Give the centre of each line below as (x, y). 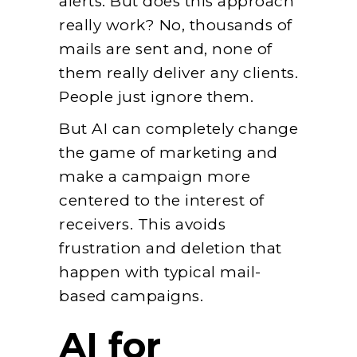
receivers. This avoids (142, 224)
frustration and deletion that (171, 248)
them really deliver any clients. (178, 73)
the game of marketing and (169, 152)
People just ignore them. (156, 96)
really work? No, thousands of (176, 25)
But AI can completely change (178, 128)
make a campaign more (155, 176)
